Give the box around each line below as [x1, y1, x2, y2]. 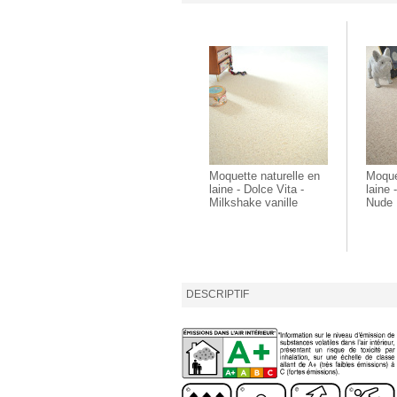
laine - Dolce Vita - [209, 183, 304, 196]
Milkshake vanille [209, 196, 298, 209]
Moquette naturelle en [209, 169, 320, 183]
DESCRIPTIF [186, 288, 249, 300]
